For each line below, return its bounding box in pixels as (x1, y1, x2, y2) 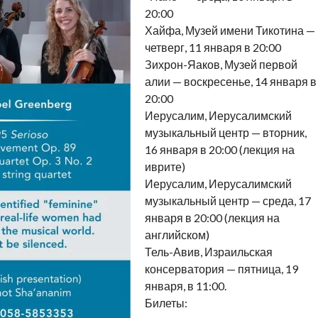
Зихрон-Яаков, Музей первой (144, 57, 297, 72)
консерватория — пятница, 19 (144, 262, 298, 276)
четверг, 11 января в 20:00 (144, 40, 281, 55)
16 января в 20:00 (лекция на (144, 143, 295, 157)
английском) (144, 228, 209, 242)
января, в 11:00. (144, 279, 226, 293)
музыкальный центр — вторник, (144, 126, 307, 140)
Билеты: (144, 296, 187, 310)
